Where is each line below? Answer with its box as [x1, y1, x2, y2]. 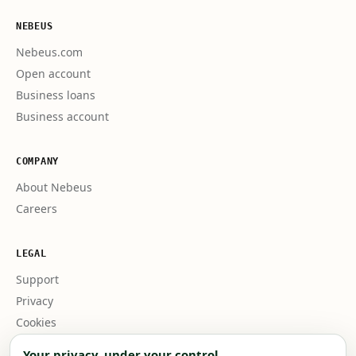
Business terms [16, 336, 98, 351]
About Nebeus [16, 180, 92, 195]
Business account [16, 109, 109, 124]
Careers [16, 201, 57, 216]
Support [16, 272, 59, 287]
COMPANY [16, 156, 60, 167]
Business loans [16, 87, 95, 103]
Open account [16, 66, 91, 81]
